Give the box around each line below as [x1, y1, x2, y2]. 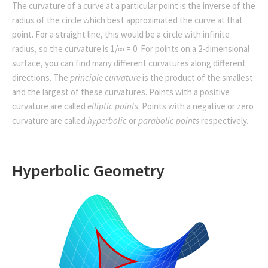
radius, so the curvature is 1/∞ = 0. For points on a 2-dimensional [12, 42, 249, 54]
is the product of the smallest [141, 71, 253, 83]
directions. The [12, 71, 70, 83]
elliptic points [87, 100, 138, 112]
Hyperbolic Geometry [12, 159, 165, 181]
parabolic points [138, 114, 199, 126]
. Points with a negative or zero [138, 100, 254, 112]
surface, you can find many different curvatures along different [12, 57, 246, 69]
